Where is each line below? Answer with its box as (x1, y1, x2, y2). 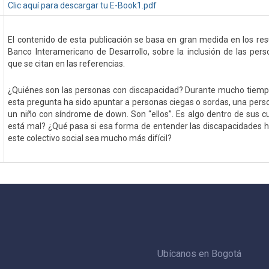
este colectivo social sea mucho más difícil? (8, 133, 172, 143)
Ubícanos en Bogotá (157, 248, 241, 259)
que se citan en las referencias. (8, 59, 125, 68)
